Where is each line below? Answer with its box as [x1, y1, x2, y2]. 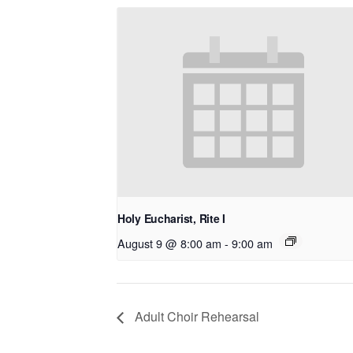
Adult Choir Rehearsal [132, 307, 259, 326]
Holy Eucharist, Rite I [117, 210, 225, 226]
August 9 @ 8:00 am [117, 234, 221, 251]
